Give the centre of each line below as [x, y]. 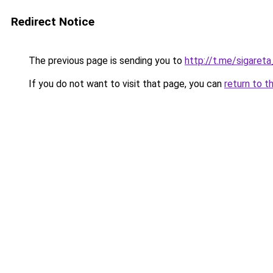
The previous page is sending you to [105, 61]
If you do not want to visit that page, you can [125, 84]
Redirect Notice [53, 22]
